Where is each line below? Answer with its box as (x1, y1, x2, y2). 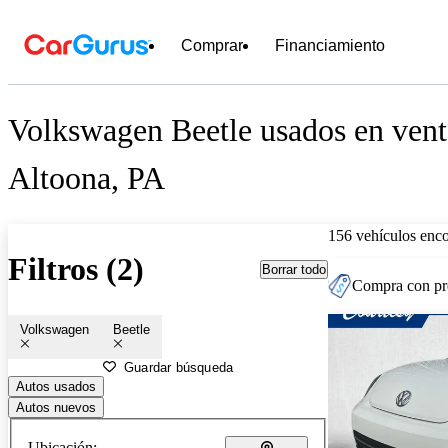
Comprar (181, 37, 243, 54)
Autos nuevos (16, 399, 96, 415)
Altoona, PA (8, 160, 165, 197)
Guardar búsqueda (124, 359, 234, 375)
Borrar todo (262, 261, 326, 277)
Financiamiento (275, 37, 385, 54)
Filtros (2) (8, 251, 144, 288)
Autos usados (16, 378, 96, 394)
